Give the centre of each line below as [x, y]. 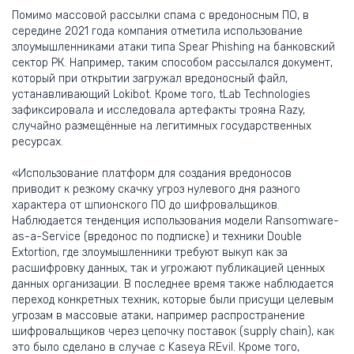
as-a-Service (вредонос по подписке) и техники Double [157, 237]
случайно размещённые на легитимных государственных [162, 126]
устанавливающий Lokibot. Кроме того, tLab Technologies [161, 95]
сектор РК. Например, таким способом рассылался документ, [172, 63]
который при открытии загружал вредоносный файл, [150, 79]
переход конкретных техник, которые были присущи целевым [173, 300]
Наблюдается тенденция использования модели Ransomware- [175, 221]
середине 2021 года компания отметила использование [157, 32]
